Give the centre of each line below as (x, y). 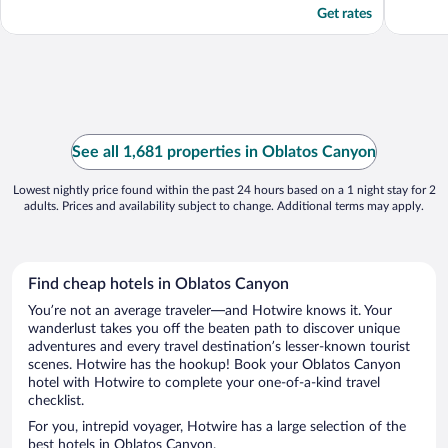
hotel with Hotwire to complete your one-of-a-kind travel (204, 383)
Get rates (344, 14)
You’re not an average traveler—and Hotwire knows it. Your (210, 311)
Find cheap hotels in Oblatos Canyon (158, 284)
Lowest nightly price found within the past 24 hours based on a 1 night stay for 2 (224, 190)
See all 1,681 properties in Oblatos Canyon (224, 152)
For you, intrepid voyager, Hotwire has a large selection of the (217, 427)
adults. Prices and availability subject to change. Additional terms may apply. (224, 206)
